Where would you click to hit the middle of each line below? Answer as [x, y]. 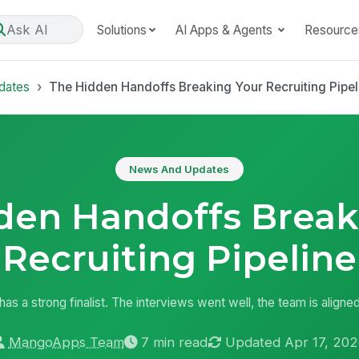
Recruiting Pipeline [179, 258]
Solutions [121, 30]
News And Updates [179, 169]
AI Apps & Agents [225, 30]
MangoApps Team [66, 342]
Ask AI [27, 29]
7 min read [175, 342]
